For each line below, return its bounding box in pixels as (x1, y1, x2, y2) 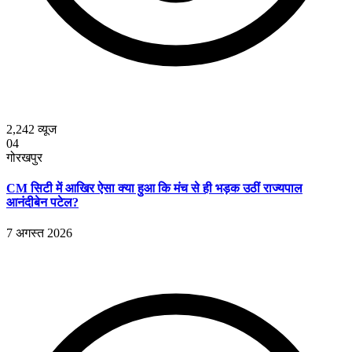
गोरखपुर (6, 150, 42, 164)
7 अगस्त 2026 (6, 226, 72, 240)
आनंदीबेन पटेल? (6, 195, 79, 209)
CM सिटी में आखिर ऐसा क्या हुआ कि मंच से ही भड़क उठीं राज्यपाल (6, 181, 302, 195)
